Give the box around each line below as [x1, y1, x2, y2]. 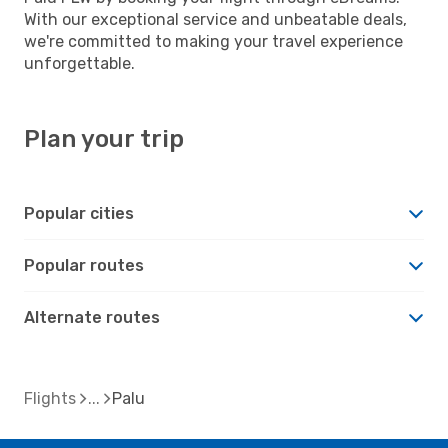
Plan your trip [24, 124, 184, 153]
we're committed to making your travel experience [24, 31, 403, 51]
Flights [24, 388, 76, 408]
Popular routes [24, 255, 144, 275]
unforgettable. [24, 53, 135, 73]
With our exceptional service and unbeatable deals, [24, 9, 407, 29]
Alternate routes [24, 307, 160, 327]
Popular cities [24, 203, 134, 223]
